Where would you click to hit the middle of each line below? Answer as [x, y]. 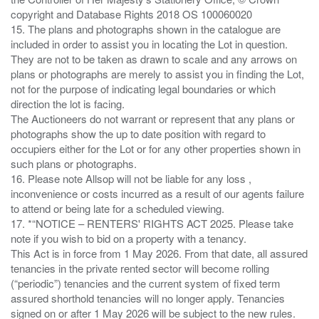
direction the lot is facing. [68, 103]
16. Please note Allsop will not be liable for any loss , [131, 178]
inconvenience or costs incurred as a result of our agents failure [157, 193]
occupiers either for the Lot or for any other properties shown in [156, 148]
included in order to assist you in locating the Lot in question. [149, 43]
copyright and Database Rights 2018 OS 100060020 [131, 14]
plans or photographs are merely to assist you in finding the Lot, [157, 73]
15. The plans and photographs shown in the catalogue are [146, 28]
